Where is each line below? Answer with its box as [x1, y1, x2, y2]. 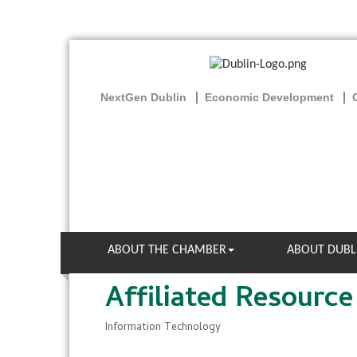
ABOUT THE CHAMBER [108, 244, 226, 257]
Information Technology [105, 319, 221, 337]
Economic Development [205, 91, 334, 104]
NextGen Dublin [100, 91, 186, 104]
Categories [104, 328, 165, 347]
